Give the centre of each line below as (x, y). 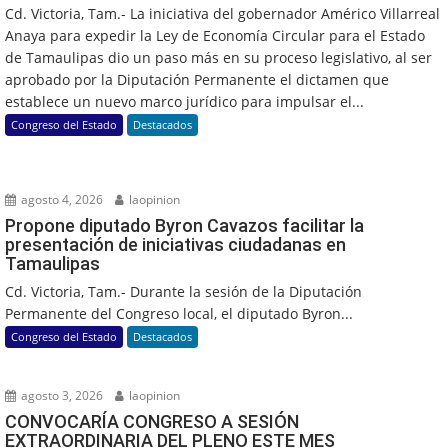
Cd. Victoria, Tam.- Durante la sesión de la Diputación (183, 291)
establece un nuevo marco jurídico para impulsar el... (184, 101)
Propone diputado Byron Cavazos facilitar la (184, 225)
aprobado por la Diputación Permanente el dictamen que (197, 79)
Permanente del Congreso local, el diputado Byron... (179, 313)
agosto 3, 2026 (60, 395)
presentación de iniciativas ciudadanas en (175, 244)
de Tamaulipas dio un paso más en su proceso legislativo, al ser (218, 57)
